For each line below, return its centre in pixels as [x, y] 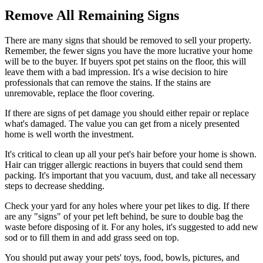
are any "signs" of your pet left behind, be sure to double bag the [124, 217]
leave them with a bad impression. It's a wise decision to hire [116, 72]
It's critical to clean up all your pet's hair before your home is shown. [131, 154]
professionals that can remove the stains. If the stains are [108, 83]
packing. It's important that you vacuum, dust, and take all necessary [130, 176]
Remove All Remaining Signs [92, 16]
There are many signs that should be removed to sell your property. [128, 41]
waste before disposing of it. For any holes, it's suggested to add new [131, 227]
